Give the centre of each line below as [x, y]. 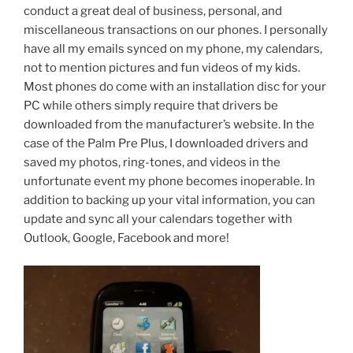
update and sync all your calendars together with [158, 219]
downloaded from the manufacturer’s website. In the [169, 125]
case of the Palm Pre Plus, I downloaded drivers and [166, 144]
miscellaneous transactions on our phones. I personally [176, 30]
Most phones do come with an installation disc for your [175, 87]
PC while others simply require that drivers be [151, 106]
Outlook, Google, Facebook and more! [126, 238]
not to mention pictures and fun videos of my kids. [162, 68]
